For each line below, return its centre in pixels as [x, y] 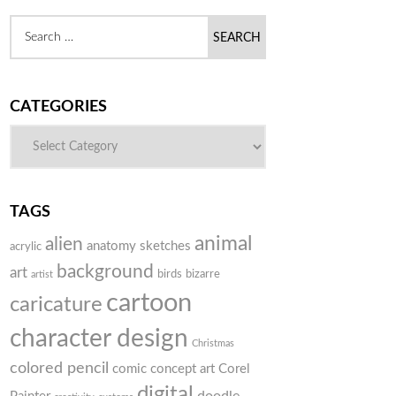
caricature [56, 305]
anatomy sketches [139, 247]
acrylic [26, 247]
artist [42, 275]
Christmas [213, 344]
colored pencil [59, 369]
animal [223, 244]
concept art [183, 369]
